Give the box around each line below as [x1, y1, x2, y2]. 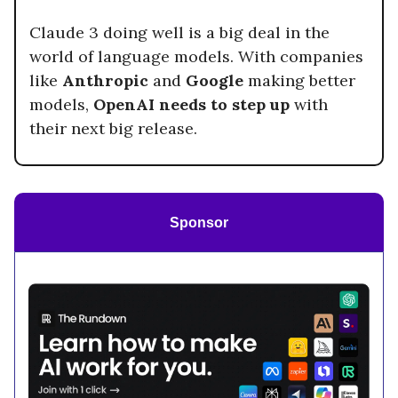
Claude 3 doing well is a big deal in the [29, 21, 330, 43]
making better [248, 69, 355, 91]
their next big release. [29, 117, 197, 139]
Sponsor [170, 214, 228, 230]
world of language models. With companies [29, 45, 363, 67]
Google [186, 69, 248, 91]
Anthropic [62, 69, 153, 91]
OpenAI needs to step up [93, 93, 294, 115]
